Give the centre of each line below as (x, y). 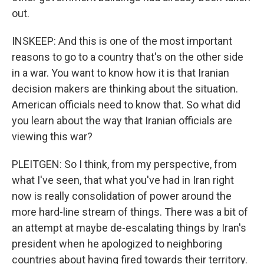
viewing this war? (52, 136)
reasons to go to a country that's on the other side (128, 57)
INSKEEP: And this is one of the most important (122, 41)
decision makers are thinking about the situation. (125, 89)
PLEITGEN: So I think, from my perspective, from (124, 164)
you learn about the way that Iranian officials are (122, 121)
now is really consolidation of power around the (122, 196)
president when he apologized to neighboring (117, 244)
